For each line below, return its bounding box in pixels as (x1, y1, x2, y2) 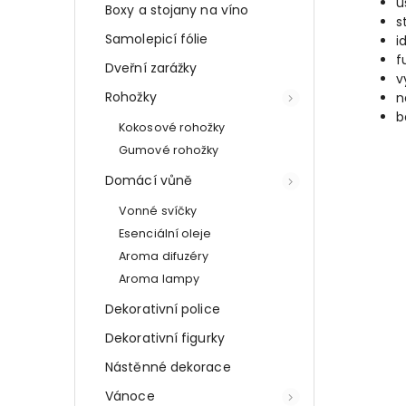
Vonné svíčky (119, 202, 198, 218)
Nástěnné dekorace (105, 357, 231, 376)
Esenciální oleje (119, 225, 212, 241)
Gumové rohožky (119, 141, 219, 158)
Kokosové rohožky (119, 119, 226, 135)
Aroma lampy (119, 270, 200, 286)
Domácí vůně (105, 170, 193, 189)
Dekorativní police (105, 299, 220, 318)
